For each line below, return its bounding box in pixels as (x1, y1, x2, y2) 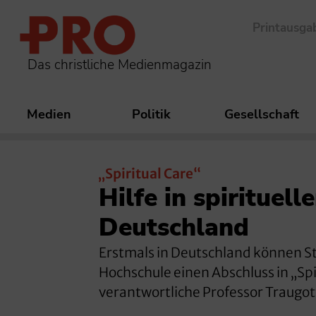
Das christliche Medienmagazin (28, 55, 212, 74)
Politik (132, 106, 171, 123)
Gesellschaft (224, 106, 299, 123)
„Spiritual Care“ (98, 165, 201, 183)
